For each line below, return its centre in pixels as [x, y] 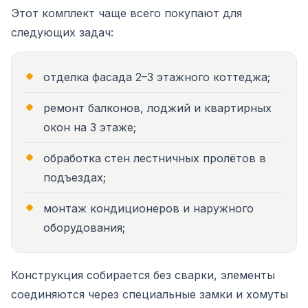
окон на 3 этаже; [90, 127]
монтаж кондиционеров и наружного [148, 208]
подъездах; [75, 177]
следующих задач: [62, 32]
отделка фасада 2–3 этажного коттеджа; [157, 77]
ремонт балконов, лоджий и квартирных [157, 108]
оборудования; [84, 228]
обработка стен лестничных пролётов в [155, 158]
